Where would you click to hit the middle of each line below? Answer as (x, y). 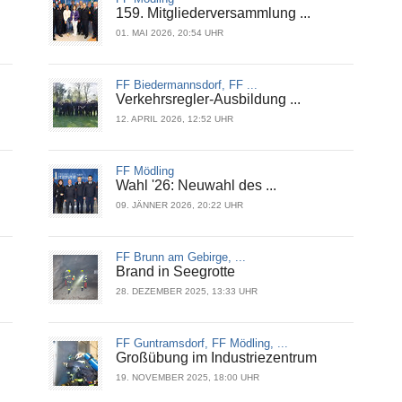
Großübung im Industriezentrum (216, 358)
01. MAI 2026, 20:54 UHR (170, 33)
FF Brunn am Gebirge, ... (181, 258)
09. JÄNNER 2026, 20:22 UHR (179, 205)
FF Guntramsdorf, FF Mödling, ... (202, 344)
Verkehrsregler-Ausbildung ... (208, 100)
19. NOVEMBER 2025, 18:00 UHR (188, 378)
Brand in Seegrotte (175, 272)
